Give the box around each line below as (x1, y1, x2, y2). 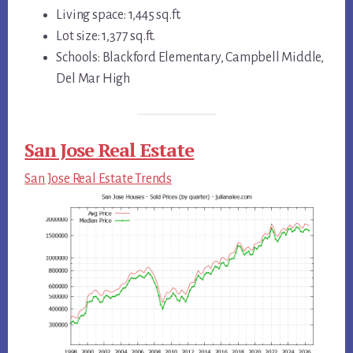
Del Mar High (56, 72, 130, 87)
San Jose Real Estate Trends (24, 171, 172, 186)
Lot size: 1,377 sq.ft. (56, 29, 155, 44)
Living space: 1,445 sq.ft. (56, 8, 182, 23)
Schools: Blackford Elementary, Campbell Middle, (56, 50, 324, 65)
